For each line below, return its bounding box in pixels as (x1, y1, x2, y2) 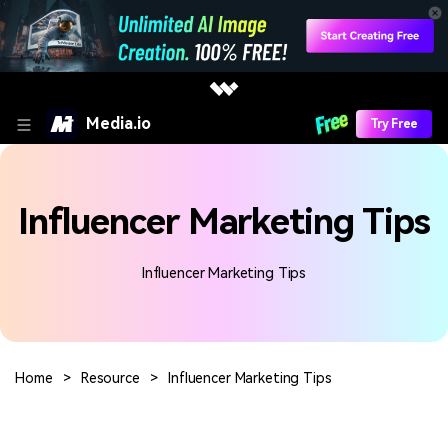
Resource (80, 369, 140, 386)
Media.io (86, 113, 151, 133)
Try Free (369, 116, 418, 131)
